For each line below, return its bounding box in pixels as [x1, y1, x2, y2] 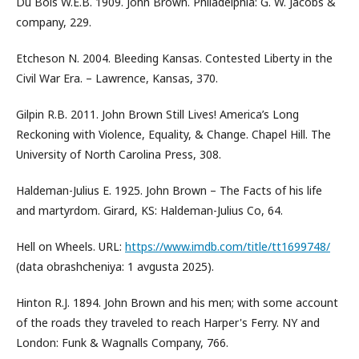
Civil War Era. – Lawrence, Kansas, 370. [16, 71, 218, 86]
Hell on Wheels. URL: [16, 239, 125, 254]
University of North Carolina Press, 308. [16, 147, 221, 162]
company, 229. [16, 14, 91, 30]
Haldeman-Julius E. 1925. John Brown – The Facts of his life [16, 183, 322, 198]
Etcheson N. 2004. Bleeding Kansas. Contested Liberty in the [16, 50, 333, 66]
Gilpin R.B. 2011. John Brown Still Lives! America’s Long [16, 107, 299, 122]
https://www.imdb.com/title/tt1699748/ [125, 239, 330, 254]
